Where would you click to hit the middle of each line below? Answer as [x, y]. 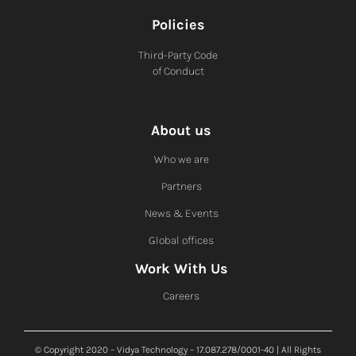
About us [181, 130]
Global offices [181, 240]
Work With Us [181, 268]
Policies [178, 24]
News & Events [181, 213]
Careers [181, 296]
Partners [181, 186]
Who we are [181, 159]
